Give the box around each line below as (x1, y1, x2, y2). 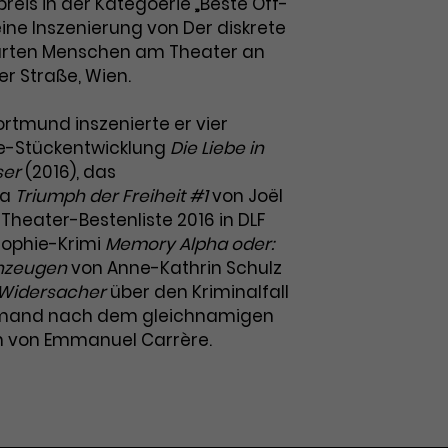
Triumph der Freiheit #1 (15, 184, 208, 208)
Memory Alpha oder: (105, 232, 274, 256)
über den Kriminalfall (106, 280, 289, 304)
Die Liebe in (170, 136, 264, 160)
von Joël (208, 184, 283, 208)
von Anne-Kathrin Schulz (67, 256, 282, 280)
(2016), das (21, 160, 116, 184)
